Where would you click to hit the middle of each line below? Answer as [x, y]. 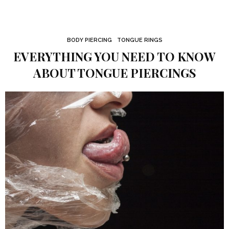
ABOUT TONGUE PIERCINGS [114, 73]
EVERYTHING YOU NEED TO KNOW [114, 56]
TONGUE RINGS [140, 40]
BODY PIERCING [89, 40]
